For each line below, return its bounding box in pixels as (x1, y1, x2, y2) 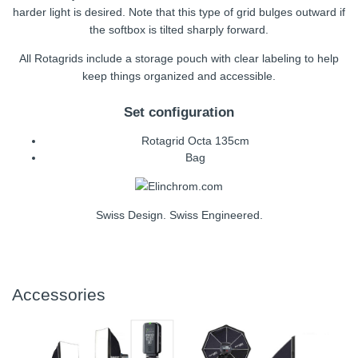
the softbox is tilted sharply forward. (89, 22, 268, 36)
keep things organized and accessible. (82, 69, 276, 82)
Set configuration (124, 105, 234, 121)
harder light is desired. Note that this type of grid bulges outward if (13, 5, 345, 18)
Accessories (12, 285, 105, 304)
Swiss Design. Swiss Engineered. (95, 209, 263, 222)
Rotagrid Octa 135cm (141, 134, 249, 148)
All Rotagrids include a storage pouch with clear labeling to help (19, 51, 339, 65)
